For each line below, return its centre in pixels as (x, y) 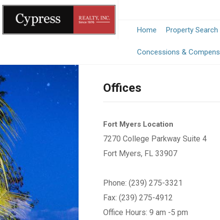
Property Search (192, 30)
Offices (122, 88)
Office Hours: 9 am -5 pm (146, 212)
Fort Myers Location (138, 124)
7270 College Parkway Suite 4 (155, 139)
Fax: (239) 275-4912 (138, 198)
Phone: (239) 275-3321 (143, 183)
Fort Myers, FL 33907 (140, 153)
